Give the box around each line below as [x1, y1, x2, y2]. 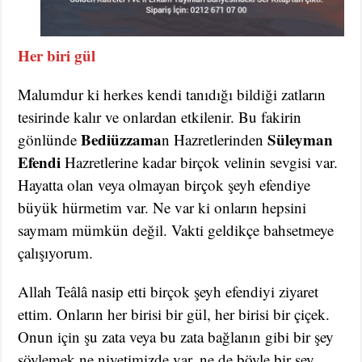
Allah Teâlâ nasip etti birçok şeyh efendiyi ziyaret [18, 281, 319, 302]
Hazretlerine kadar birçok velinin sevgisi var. [65, 152, 339, 173]
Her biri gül [18, 44, 96, 67]
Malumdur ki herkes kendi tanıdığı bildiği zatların [18, 84, 326, 105]
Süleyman [267, 128, 334, 151]
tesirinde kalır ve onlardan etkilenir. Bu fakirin [18, 107, 302, 128]
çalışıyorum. [18, 242, 94, 263]
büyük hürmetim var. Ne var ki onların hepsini [18, 197, 307, 218]
